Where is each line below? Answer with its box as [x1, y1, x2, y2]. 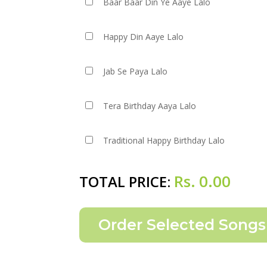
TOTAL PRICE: [79, 172, 174, 191]
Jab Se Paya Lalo [103, 66, 168, 77]
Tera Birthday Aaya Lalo [103, 100, 197, 111]
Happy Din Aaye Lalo [103, 31, 184, 42]
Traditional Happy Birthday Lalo [103, 135, 225, 146]
